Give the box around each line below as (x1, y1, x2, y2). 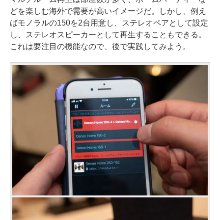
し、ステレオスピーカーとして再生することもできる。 (10, 30, 206, 39)
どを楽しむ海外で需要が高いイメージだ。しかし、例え (10, 7, 206, 16)
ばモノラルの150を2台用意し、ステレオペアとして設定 (10, 19, 208, 27)
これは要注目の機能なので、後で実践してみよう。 (10, 42, 191, 51)
